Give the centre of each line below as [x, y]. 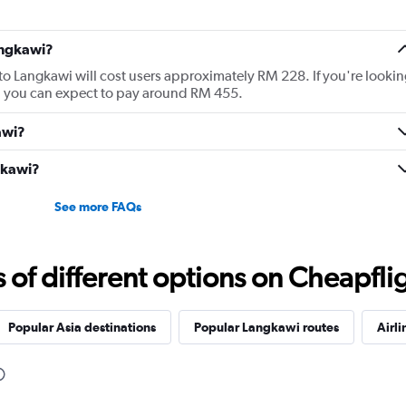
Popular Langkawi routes [266, 328]
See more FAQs [97, 207]
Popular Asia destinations [82, 328]
